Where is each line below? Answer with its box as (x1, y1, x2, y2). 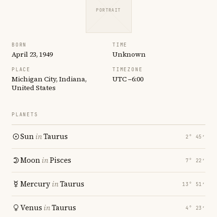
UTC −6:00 (112, 74, 143, 84)
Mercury (20, 179, 50, 189)
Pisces (50, 155, 71, 165)
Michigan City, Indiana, (12, 74, 87, 84)
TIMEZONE (112, 66, 143, 73)
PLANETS (12, 111, 38, 118)
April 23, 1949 (12, 49, 53, 59)
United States (12, 83, 56, 93)
